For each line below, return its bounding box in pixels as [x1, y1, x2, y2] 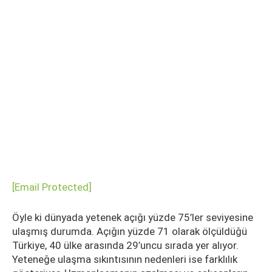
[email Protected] [12, 181, 92, 193]
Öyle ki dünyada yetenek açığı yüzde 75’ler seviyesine [12, 211, 253, 223]
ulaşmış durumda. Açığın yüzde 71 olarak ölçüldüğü [12, 225, 247, 237]
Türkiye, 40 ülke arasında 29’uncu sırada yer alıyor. [12, 239, 239, 251]
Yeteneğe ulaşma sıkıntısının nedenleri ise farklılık [12, 253, 237, 265]
